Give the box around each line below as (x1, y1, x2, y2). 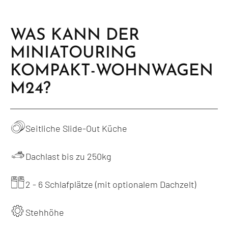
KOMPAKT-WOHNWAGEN (10, 63, 213, 79)
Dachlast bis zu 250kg (25, 151, 111, 162)
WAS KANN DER (10, 27, 139, 44)
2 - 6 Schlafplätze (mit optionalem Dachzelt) (25, 179, 196, 190)
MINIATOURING (10, 45, 136, 62)
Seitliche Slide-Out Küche (25, 123, 127, 134)
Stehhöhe (25, 207, 64, 218)
